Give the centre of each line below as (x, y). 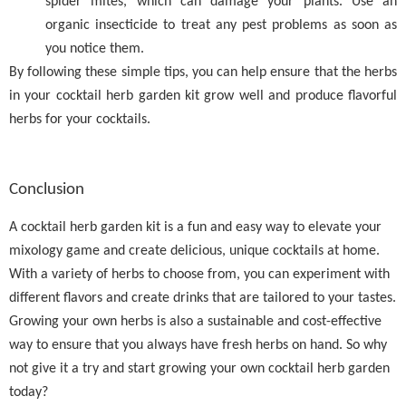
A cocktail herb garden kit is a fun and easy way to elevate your (195, 227)
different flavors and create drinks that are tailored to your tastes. (203, 298)
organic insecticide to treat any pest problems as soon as (221, 25)
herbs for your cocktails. (80, 120)
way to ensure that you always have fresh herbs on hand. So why (198, 345)
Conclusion (47, 189)
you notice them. (95, 49)
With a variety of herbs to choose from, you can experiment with (199, 274)
